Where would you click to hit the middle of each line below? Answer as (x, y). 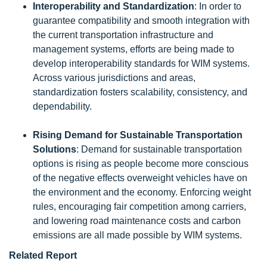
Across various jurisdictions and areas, (114, 78)
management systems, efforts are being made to (133, 49)
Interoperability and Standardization (114, 6)
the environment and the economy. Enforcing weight (142, 192)
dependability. (62, 106)
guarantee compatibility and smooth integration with (141, 21)
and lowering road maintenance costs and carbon (137, 221)
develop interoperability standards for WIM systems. (141, 63)
